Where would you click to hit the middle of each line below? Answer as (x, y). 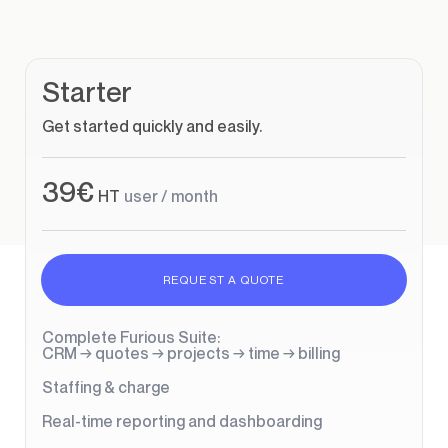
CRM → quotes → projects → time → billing (191, 353)
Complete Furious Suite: (131, 337)
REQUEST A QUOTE (224, 279)
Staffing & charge (106, 387)
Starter (96, 91)
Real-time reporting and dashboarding (182, 421)
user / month (171, 196)
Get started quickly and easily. (158, 126)
